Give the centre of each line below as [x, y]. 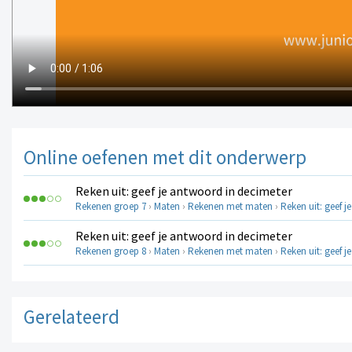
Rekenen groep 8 [111, 251]
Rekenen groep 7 [111, 207]
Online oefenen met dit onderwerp [165, 158]
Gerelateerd [71, 317]
